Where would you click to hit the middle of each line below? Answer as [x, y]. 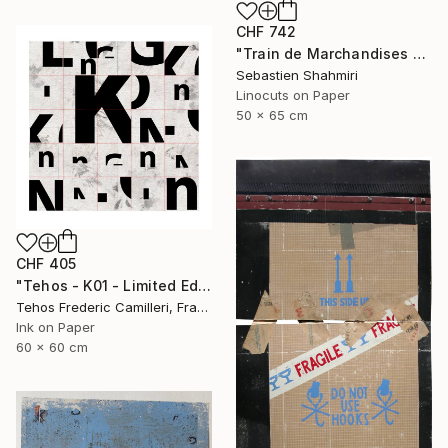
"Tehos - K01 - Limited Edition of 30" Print [205, 286]
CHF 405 [46, 264]
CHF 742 [266, 32]
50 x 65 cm [272, 115]
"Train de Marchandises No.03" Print [419, 54]
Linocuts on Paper [293, 95]
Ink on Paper [55, 327]
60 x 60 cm [52, 347]
